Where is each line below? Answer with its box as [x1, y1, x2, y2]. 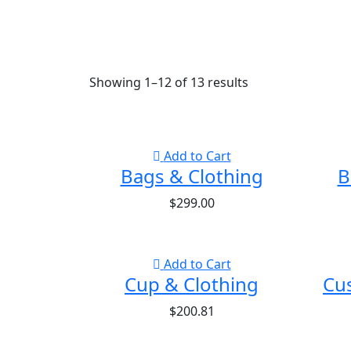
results [204, 74, 248, 92]
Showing [89, 74, 144, 92]
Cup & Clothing [125, 271, 259, 298]
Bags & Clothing [120, 163, 263, 190]
